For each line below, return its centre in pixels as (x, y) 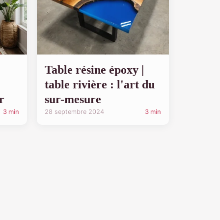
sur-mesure (73, 99)
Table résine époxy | (94, 69)
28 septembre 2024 (74, 111)
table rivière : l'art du (100, 84)
